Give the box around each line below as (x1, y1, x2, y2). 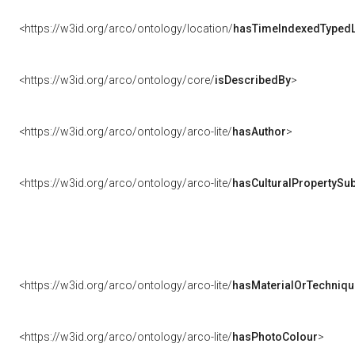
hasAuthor (232, 125, 286, 138)
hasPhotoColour (232, 330, 318, 343)
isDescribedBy (215, 74, 291, 86)
